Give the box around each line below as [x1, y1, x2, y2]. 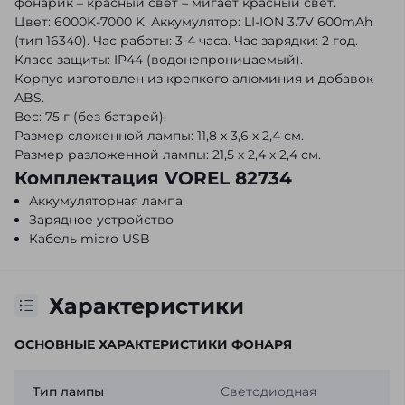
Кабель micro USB [29, 230, 150, 247]
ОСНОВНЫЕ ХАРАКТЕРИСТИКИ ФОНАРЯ [14, 335, 292, 353]
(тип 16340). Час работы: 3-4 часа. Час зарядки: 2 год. [14, 32, 358, 49]
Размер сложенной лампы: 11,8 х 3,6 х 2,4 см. [14, 127, 304, 144]
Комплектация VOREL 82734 [14, 166, 292, 189]
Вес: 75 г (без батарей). [14, 108, 166, 125]
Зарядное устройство [29, 211, 174, 228]
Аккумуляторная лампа [29, 192, 183, 209]
